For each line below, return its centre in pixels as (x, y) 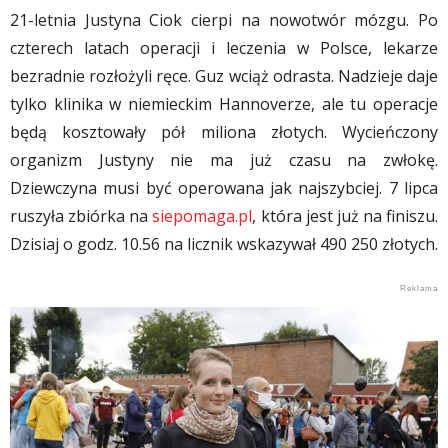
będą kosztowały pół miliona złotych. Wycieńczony (224, 132)
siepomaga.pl (202, 216)
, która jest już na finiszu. (345, 216)
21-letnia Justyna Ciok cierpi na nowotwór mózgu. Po (224, 20)
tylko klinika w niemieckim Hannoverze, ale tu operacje (224, 104)
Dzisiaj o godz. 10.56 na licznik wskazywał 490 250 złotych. (224, 244)
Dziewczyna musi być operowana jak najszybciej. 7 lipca (224, 188)
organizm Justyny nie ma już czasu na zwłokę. (224, 160)
